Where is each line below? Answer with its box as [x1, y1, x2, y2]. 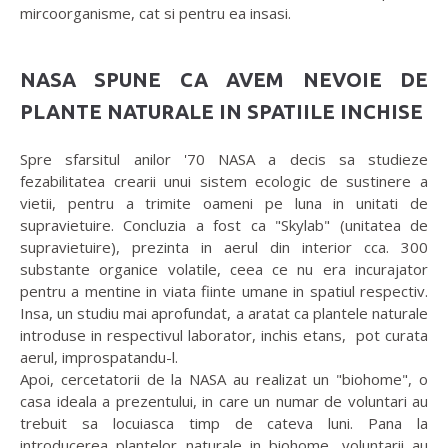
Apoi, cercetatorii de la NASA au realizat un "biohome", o [20, 369, 428, 390]
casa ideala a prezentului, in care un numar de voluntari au [20, 391, 428, 412]
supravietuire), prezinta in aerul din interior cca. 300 [20, 237, 428, 258]
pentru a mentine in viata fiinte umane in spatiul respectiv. [20, 281, 428, 302]
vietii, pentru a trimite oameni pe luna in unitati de [20, 193, 428, 214]
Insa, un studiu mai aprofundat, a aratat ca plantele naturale [20, 303, 428, 324]
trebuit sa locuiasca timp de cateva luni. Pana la [20, 413, 428, 434]
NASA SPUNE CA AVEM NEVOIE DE [20, 68, 428, 92]
